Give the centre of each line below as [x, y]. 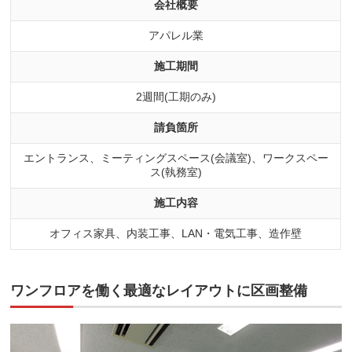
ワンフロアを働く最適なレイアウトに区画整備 [159, 291]
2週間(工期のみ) [176, 97]
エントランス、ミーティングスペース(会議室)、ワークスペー [176, 158]
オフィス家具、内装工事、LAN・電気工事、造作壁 [176, 234]
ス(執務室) [176, 172]
